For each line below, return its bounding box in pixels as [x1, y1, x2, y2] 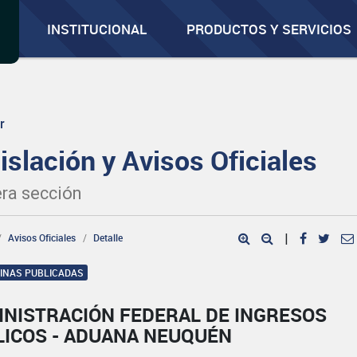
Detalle [93, 231, 124, 244]
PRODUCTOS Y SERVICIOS [186, 20, 352, 38]
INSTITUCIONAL [47, 20, 147, 38]
